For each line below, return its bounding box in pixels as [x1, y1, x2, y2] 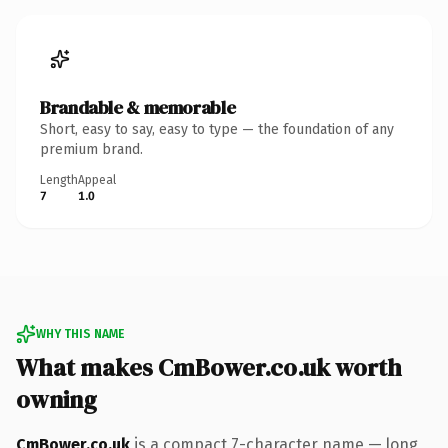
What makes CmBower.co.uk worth [16, 350, 402, 384]
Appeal [78, 172, 116, 187]
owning [16, 382, 97, 416]
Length [40, 172, 78, 187]
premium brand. [40, 140, 143, 158]
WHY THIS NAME [36, 326, 124, 341]
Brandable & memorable [40, 94, 236, 120]
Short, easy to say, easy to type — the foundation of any [40, 120, 394, 138]
